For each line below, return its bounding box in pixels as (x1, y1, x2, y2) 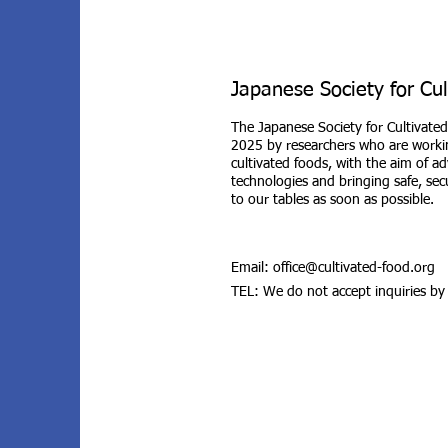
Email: (231, 261, 273, 275)
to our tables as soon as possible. (231, 193, 434, 207)
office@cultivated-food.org (273, 261, 435, 275)
